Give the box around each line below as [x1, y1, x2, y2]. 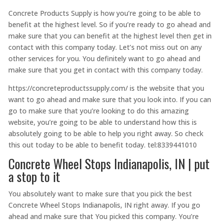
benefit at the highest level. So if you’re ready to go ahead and [8, 19, 211, 29]
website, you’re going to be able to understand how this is [8, 117, 197, 127]
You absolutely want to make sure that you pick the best [8, 188, 192, 198]
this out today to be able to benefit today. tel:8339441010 [8, 140, 197, 149]
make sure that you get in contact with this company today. [8, 65, 203, 74]
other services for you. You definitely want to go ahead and [8, 53, 200, 63]
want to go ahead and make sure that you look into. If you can [8, 94, 211, 104]
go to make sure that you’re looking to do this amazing [8, 106, 189, 115]
